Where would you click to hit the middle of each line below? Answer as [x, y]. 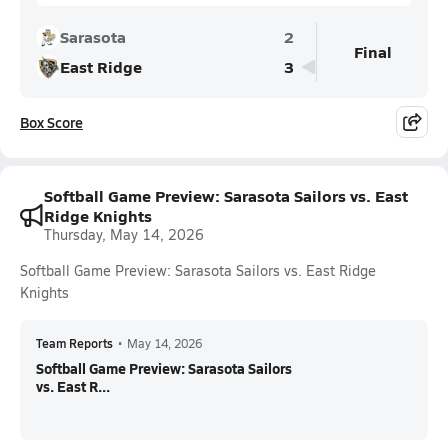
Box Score [51, 122]
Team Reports [74, 343]
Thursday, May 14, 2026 [124, 234]
